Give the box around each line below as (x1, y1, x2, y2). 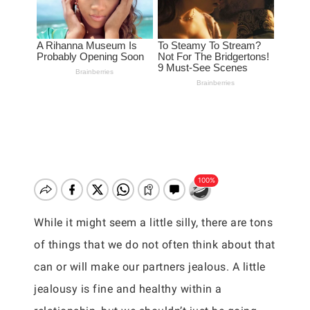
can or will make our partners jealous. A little (34, 260, 266, 273)
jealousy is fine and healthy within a (34, 282, 222, 295)
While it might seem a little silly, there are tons (34, 216, 273, 229)
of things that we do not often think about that (34, 238, 275, 251)
